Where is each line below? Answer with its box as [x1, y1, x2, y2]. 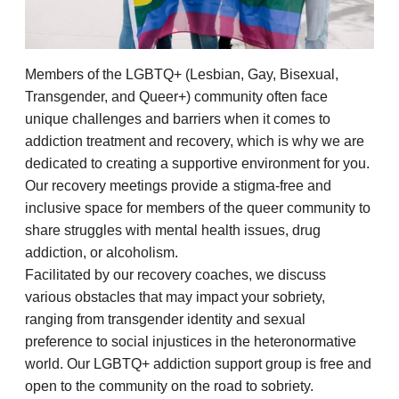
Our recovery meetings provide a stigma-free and [25, 178, 331, 194]
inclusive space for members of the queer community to [25, 200, 370, 216]
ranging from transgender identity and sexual [25, 312, 305, 328]
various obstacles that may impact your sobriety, [25, 289, 325, 305]
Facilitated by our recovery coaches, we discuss [25, 267, 326, 283]
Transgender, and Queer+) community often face [25, 89, 328, 105]
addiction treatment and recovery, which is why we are [25, 134, 364, 150]
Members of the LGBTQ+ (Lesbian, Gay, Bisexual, [25, 67, 338, 83]
